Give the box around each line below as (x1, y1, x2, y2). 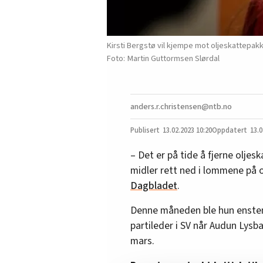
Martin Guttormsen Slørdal (127, 52, 220, 65)
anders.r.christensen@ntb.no (130, 100, 232, 113)
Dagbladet (130, 178, 177, 194)
